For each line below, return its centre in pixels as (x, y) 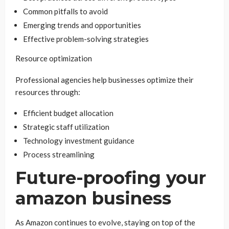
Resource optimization (54, 58)
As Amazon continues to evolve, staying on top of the (105, 222)
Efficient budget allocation (68, 113)
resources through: (48, 92)
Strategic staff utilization (66, 127)
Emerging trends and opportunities (82, 25)
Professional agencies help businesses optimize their (105, 80)
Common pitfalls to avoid (65, 11)
